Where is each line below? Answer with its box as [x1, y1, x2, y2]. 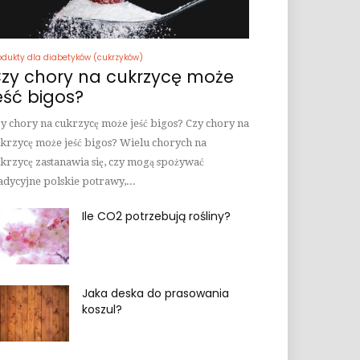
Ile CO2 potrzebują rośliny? [82, 208, 231, 224]
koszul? [82, 301, 122, 317]
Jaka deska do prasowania [82, 285, 229, 301]
